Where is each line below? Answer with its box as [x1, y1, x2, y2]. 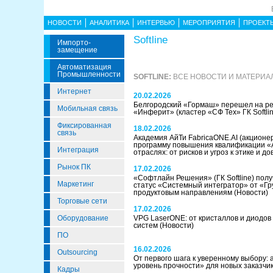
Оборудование [57, 214, 108, 222]
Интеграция [57, 146, 99, 154]
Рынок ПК [57, 163, 91, 171]
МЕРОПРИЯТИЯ [183, 19, 235, 26]
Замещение [57, 46, 97, 54]
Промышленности [57, 70, 121, 79]
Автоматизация [57, 63, 112, 71]
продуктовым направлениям [133, 188, 234, 197]
